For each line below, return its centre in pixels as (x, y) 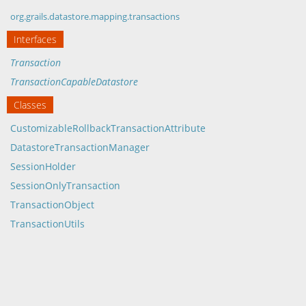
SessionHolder (43, 166)
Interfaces (35, 39)
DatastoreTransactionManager (80, 147)
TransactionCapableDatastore (74, 82)
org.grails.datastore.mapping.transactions (95, 16)
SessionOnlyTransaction (65, 185)
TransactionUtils (47, 224)
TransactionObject (52, 205)
